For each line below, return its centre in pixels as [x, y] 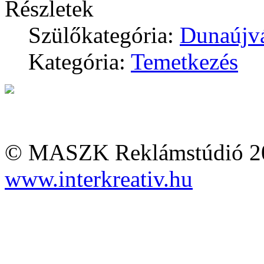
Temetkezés [184, 62]
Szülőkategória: [104, 35]
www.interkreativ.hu [99, 179]
